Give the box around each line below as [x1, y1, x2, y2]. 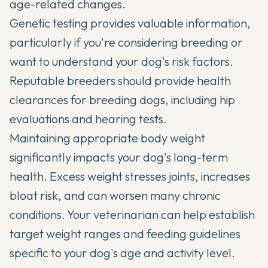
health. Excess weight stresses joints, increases [10, 169, 250, 184]
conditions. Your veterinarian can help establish [10, 207, 255, 223]
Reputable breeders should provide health [10, 73, 231, 89]
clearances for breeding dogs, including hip [10, 92, 235, 108]
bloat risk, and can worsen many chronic [10, 188, 221, 203]
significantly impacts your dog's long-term [10, 150, 228, 165]
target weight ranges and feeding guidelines [10, 226, 240, 242]
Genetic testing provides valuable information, [10, 16, 251, 31]
